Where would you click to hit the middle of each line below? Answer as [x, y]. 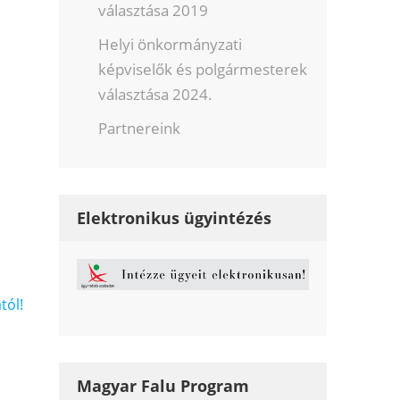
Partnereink [140, 129]
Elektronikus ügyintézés [175, 218]
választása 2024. [156, 95]
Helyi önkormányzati [171, 45]
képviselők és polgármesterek [203, 70]
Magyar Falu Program [163, 386]
